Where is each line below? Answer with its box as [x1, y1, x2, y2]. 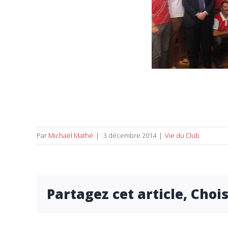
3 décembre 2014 [102, 131, 156, 140]
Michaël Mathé [48, 131, 93, 140]
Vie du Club [165, 131, 199, 140]
